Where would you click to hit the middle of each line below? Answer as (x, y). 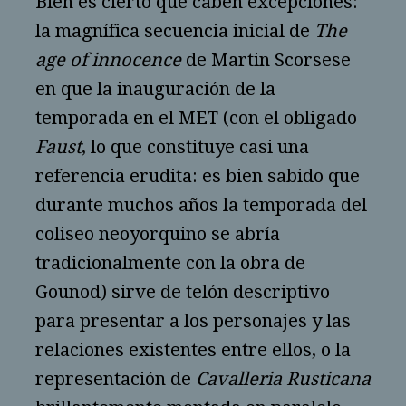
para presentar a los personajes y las (193, 321)
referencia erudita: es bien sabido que (198, 176)
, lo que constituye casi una (195, 147)
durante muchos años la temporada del (201, 205)
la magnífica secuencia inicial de (175, 31)
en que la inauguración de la (155, 89)
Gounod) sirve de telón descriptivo (183, 292)
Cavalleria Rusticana (283, 379)
